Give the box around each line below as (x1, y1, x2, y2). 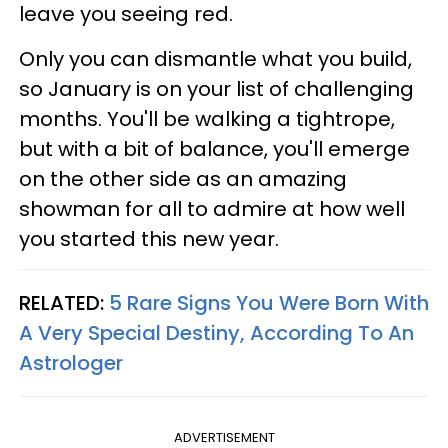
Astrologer (19, 349, 123, 377)
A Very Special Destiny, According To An (19, 319, 414, 347)
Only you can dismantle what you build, (19, 45, 412, 73)
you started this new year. (19, 225, 279, 253)
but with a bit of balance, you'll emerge (19, 135, 410, 163)
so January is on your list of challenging (19, 75, 414, 103)
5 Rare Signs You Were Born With (109, 289, 429, 317)
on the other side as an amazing (19, 165, 347, 193)
